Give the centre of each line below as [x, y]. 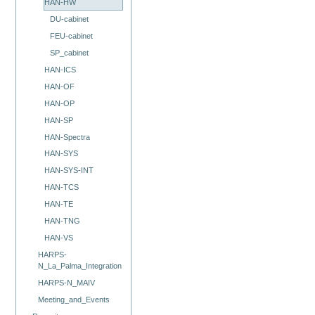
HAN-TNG [62, 221]
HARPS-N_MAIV [67, 283]
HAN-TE [58, 204]
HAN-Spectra [67, 137]
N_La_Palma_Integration [80, 266]
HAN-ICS [60, 69]
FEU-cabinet [71, 36]
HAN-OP [59, 103]
